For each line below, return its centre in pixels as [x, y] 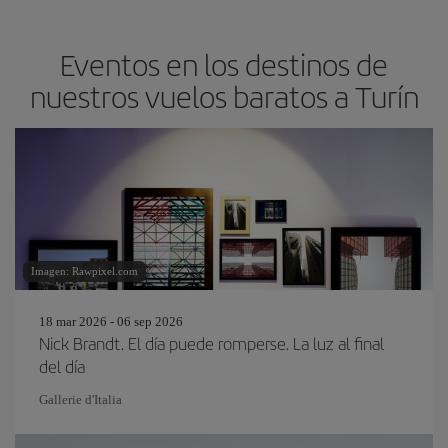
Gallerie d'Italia [80, 399]
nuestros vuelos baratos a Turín [224, 96]
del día [62, 366]
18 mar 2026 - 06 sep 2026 [111, 321]
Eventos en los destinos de [224, 64]
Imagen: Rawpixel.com [84, 271]
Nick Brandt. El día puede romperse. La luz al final [211, 343]
